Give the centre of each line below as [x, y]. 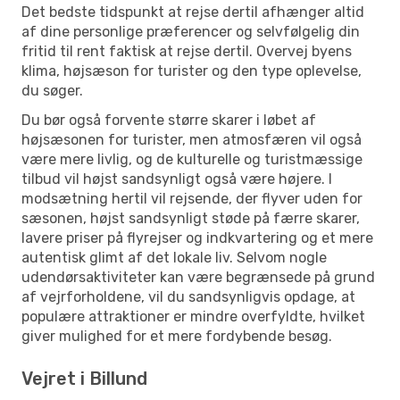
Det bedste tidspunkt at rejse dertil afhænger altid [193, 12]
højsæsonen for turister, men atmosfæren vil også [192, 139]
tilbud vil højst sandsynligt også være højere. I [177, 179]
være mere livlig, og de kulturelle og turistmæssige [192, 159]
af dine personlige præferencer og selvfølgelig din [191, 31]
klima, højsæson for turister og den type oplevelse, [192, 71]
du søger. [52, 90]
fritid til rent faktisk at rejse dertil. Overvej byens [187, 51]
